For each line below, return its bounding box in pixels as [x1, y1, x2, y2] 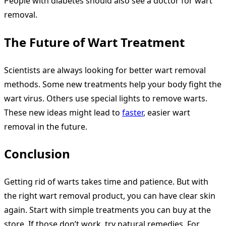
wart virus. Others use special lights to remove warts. [4, 92, 207, 104]
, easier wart [143, 106, 190, 118]
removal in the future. [4, 121, 87, 132]
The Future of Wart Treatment [4, 33, 185, 50]
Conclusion [4, 145, 70, 162]
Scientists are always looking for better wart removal [4, 64, 206, 76]
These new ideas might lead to [4, 106, 122, 118]
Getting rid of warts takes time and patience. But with [4, 176, 208, 188]
